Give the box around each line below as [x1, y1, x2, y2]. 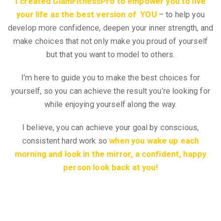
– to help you [156, 10, 205, 19]
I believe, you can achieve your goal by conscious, [22, 123, 199, 132]
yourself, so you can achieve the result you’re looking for [11, 86, 210, 96]
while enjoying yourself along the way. [44, 100, 177, 109]
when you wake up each [109, 136, 199, 146]
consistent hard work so [22, 136, 110, 146]
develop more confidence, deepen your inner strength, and [7, 23, 214, 33]
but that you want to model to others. [46, 50, 175, 59]
